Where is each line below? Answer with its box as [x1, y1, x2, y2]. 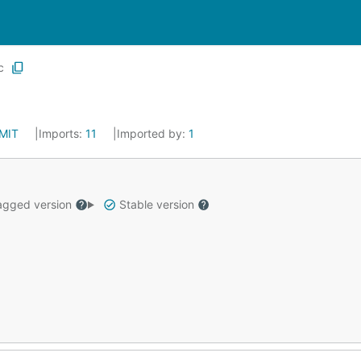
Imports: [39, 127, 85, 140]
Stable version [115, 197, 197, 211]
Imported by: [117, 127, 189, 140]
